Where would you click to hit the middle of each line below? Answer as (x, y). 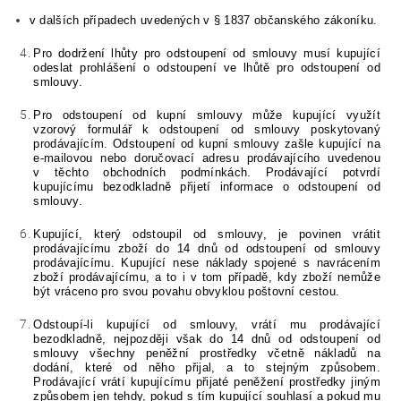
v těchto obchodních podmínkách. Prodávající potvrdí (207, 173)
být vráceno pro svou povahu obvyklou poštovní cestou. (187, 292)
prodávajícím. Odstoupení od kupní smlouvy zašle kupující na (207, 144)
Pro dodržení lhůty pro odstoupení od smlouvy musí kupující (207, 54)
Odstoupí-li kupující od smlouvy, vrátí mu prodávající (207, 325)
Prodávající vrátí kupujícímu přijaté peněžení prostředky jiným (207, 382)
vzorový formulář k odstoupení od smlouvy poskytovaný (207, 130)
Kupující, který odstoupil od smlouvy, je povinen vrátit (207, 235)
